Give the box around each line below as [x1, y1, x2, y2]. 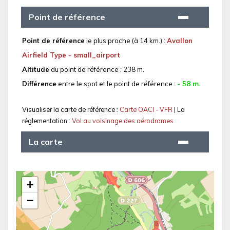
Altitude [22, 65, 49, 74]
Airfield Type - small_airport [22, 51, 120, 60]
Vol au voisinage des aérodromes [72, 117, 174, 125]
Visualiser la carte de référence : [22, 105, 120, 114]
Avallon [167, 36, 193, 45]
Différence [22, 80, 56, 88]
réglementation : [22, 117, 72, 125]
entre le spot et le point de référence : [56, 80, 177, 88]
